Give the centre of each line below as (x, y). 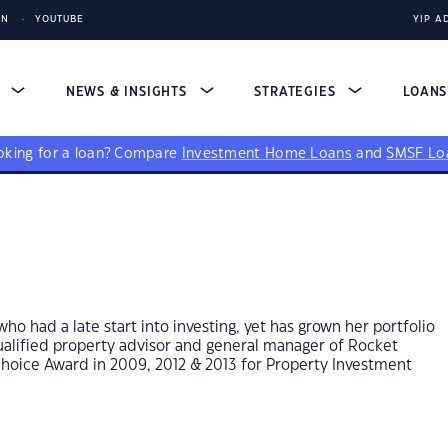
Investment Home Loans (266, 154)
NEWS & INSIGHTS (128, 92)
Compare (148, 154)
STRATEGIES (297, 92)
